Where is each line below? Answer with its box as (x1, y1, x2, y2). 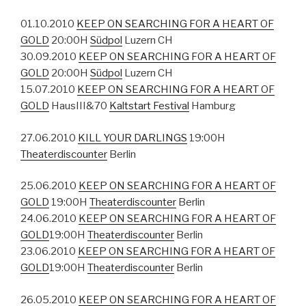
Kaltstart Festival (109, 100, 189, 112)
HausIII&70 (49, 100, 109, 112)
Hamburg (189, 100, 236, 112)
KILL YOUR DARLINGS (78, 131, 187, 144)
